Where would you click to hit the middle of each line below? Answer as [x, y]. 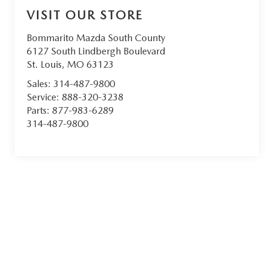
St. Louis [44, 64]
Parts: [40, 110]
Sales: [40, 83]
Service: [44, 97]
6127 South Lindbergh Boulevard [96, 51]
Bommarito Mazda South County [96, 38]
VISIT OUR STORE [85, 15]
